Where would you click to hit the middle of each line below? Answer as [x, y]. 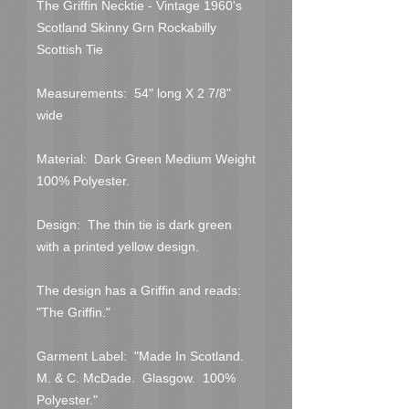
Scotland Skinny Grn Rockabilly [126, 27]
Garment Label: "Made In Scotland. [140, 356]
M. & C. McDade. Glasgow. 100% [136, 378]
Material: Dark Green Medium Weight [146, 158]
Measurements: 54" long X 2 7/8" [134, 93]
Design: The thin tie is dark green [134, 224]
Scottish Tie [70, 49]
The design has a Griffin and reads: [139, 290]
